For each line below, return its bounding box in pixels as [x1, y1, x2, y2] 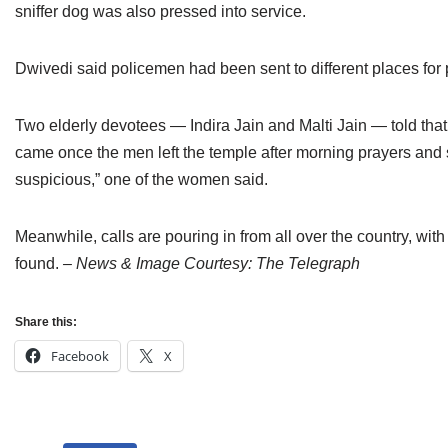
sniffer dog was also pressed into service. [15, 3, 306, 20]
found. [15, 255, 63, 272]
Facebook [51, 347, 109, 365]
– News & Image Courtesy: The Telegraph [63, 255, 360, 272]
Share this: [15, 315, 77, 329]
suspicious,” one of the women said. [15, 171, 268, 188]
